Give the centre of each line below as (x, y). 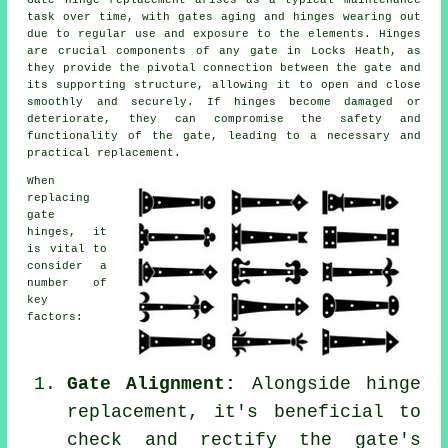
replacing (59, 197)
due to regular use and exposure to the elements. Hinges (224, 33)
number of (67, 282)
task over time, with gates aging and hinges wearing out (224, 16)
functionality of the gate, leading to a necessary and (224, 135)
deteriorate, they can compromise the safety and (224, 118)
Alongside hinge (328, 383)
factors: (55, 316)
